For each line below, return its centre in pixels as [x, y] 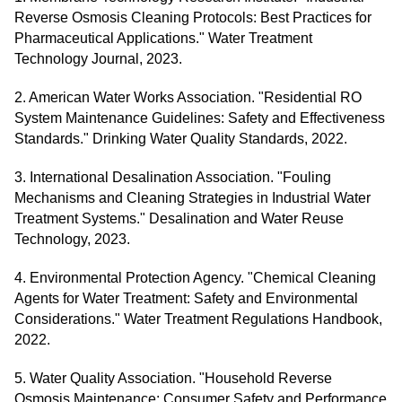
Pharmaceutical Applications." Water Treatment [163, 38]
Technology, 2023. [72, 239]
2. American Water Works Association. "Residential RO [188, 97]
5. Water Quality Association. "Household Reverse [173, 378]
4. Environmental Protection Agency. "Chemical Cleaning [195, 278]
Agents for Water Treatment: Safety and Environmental [186, 298]
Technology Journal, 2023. [98, 59]
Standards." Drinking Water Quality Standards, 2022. [181, 139]
